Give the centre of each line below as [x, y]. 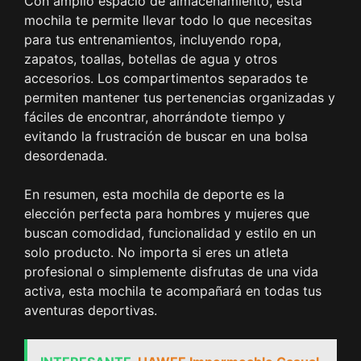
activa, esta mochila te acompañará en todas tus [173, 291]
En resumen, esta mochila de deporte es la [154, 195]
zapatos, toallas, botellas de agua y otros [151, 59]
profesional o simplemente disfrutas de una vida [171, 272]
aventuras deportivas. [91, 311]
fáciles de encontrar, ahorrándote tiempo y [155, 117]
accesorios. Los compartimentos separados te [166, 79]
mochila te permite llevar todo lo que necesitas [168, 21]
